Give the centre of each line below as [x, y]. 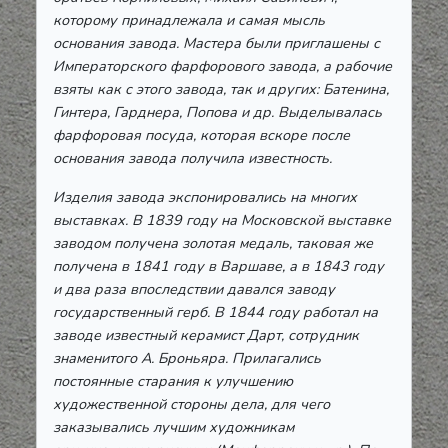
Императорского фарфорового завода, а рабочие [222, 66]
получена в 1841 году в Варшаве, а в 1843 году [218, 266]
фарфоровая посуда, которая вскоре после [201, 135]
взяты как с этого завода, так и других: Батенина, [221, 89]
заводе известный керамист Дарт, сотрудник [206, 335]
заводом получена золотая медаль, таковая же [213, 243]
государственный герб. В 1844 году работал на [215, 312]
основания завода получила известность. [192, 158]
